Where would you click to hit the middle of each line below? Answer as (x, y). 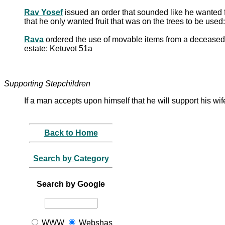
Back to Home (71, 133)
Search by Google (71, 184)
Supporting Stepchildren (47, 83)
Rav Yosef (43, 12)
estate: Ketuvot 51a (58, 48)
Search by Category (71, 158)
